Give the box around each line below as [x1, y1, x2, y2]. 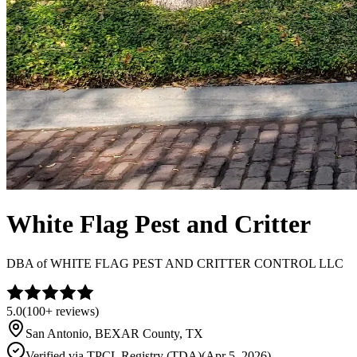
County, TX [139, 326, 203, 340]
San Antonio [25, 326, 88, 340]
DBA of [6, 256, 50, 270]
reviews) [53, 304, 99, 318]
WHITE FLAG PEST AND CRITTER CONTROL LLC [50, 256, 343, 270]
